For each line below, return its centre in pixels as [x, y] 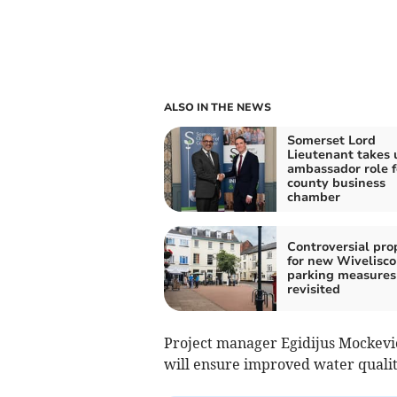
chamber [313, 197]
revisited [313, 289]
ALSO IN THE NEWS [217, 107]
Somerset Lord [331, 140]
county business [336, 183]
